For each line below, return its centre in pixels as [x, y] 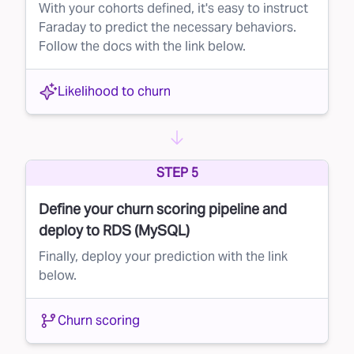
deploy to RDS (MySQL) [114, 230]
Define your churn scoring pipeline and [163, 209]
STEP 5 [177, 172]
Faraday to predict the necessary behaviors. [168, 27]
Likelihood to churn [114, 91]
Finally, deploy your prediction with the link [163, 256]
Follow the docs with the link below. [142, 46]
